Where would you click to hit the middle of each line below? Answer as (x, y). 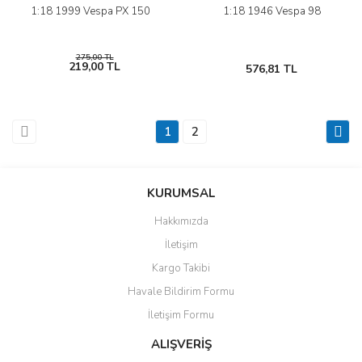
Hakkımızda (181, 222)
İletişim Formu (181, 316)
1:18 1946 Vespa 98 (271, 12)
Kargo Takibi (181, 269)
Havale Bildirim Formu (181, 292)
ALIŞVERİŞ (181, 345)
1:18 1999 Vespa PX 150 (90, 12)
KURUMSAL (181, 194)
